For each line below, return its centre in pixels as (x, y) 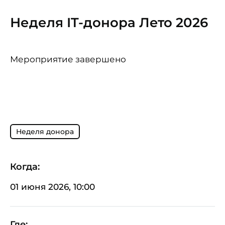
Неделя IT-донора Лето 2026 (109, 23)
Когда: (25, 167)
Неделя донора (45, 132)
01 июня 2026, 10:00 (52, 187)
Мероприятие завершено (68, 60)
